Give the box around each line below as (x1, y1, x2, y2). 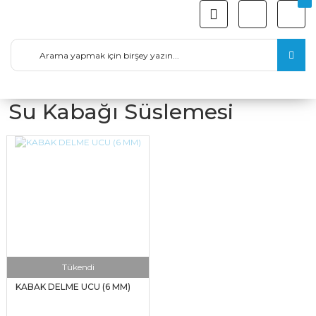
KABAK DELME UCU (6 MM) (16, 281, 130, 292)
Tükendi (61, 262, 95, 272)
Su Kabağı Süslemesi (8, 99, 233, 125)
